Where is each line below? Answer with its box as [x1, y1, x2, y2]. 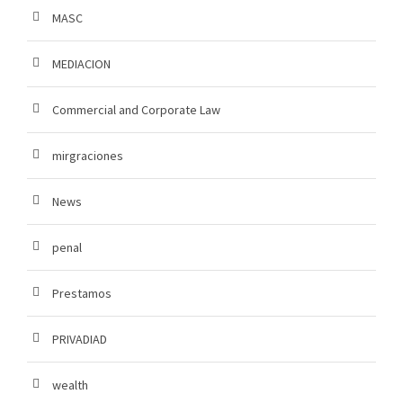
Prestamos [52, 285, 112, 302]
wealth [52, 377, 88, 394]
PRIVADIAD [52, 331, 107, 348]
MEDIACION [52, 56, 111, 73]
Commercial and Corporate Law [52, 102, 220, 119]
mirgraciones [52, 148, 123, 165]
